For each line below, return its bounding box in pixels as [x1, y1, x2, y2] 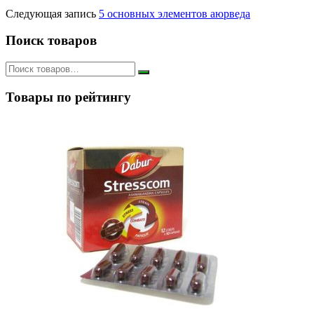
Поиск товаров [6, 33, 97, 48]
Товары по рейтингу [6, 89, 131, 104]
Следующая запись [6, 7, 96, 20]
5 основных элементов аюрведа [99, 7, 250, 20]
